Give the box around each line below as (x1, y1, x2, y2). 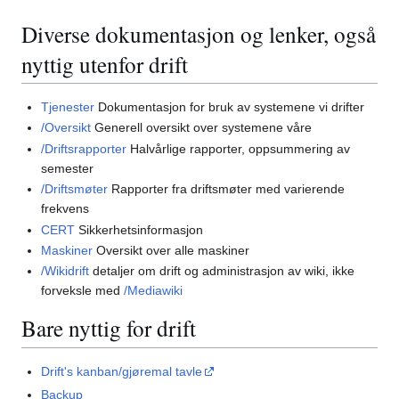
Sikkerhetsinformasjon (75, 222, 204, 237)
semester (41, 160, 94, 175)
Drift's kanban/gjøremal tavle (41, 363, 203, 379)
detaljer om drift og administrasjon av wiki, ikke (89, 264, 355, 279)
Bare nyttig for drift (21, 313, 196, 344)
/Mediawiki (124, 283, 183, 298)
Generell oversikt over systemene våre (91, 120, 313, 135)
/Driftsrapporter (41, 141, 127, 156)
